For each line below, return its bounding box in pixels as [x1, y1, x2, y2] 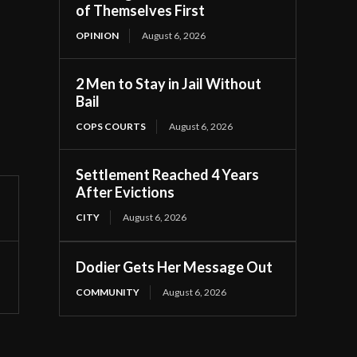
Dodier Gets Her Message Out [76, 257, 273, 276]
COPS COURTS [76, 120, 147, 132]
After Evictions [76, 182, 175, 201]
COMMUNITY [76, 285, 140, 298]
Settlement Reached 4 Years [76, 165, 260, 183]
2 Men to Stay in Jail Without [76, 74, 262, 92]
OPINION [76, 29, 120, 41]
